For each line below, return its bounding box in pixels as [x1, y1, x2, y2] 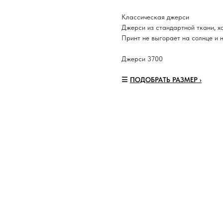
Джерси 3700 [121, 55, 163, 63]
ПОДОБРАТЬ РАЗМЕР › [130, 76, 202, 84]
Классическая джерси [121, 13, 189, 21]
